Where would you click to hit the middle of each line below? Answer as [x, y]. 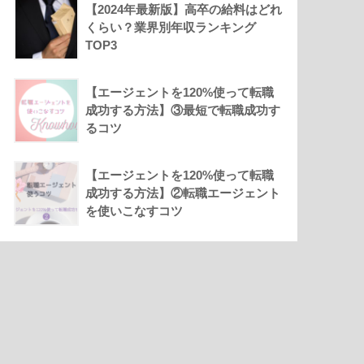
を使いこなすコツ [134, 211]
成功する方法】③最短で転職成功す [183, 110]
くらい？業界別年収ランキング [171, 28]
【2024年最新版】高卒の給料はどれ [184, 10]
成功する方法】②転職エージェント [183, 193]
